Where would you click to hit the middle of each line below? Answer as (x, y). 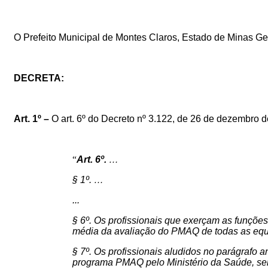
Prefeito (40, 37)
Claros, (164, 37)
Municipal (79, 37)
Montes (131, 37)
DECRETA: (39, 78)
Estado (197, 37)
